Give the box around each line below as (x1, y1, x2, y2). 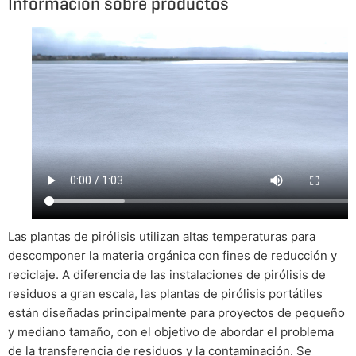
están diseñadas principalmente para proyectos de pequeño (8, 304, 345, 320)
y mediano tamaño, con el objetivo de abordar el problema (8, 323, 334, 339)
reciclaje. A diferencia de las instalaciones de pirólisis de (8, 266, 326, 282)
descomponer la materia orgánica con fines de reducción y (8, 247, 337, 263)
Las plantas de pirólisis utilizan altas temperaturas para (8, 228, 315, 244)
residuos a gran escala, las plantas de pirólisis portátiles (8, 285, 323, 301)
